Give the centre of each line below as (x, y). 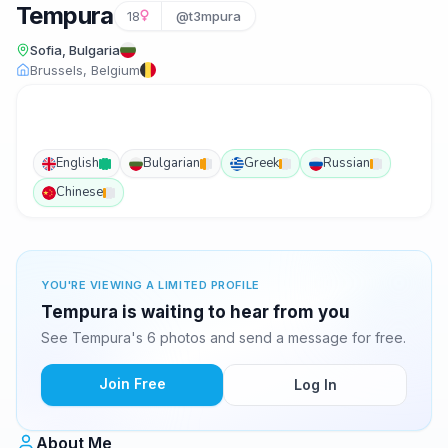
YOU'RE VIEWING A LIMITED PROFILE (150, 285)
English (77, 163)
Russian (346, 163)
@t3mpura (208, 16)
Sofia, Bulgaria (75, 50)
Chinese (79, 192)
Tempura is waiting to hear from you (195, 312)
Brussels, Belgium (85, 70)
